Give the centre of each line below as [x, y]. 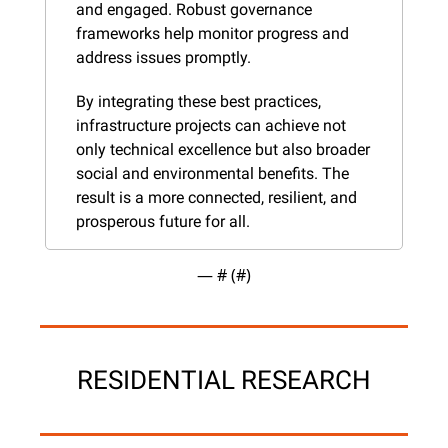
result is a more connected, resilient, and [216, 197]
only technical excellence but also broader [223, 149]
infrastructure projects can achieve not [211, 125]
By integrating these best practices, [198, 101]
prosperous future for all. [163, 221]
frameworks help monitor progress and [212, 33]
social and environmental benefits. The [212, 173]
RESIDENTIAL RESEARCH [224, 379]
